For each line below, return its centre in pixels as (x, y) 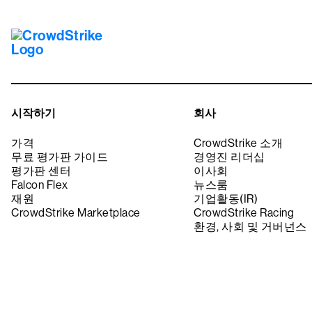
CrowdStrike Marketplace (76, 213)
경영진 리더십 (229, 157)
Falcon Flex (40, 185)
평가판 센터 (41, 171)
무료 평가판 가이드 (60, 157)
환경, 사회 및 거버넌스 (250, 227)
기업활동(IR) (226, 199)
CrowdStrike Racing (244, 213)
